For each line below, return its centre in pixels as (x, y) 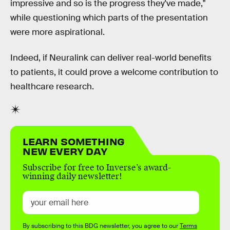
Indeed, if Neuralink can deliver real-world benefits (111, 58)
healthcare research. (52, 87)
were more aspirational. (57, 32)
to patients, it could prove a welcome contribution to (114, 72)
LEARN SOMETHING (74, 141)
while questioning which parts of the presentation (109, 18)
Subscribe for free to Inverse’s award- (97, 167)
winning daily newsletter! (72, 176)
